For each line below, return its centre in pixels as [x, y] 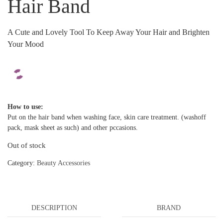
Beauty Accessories [63, 163]
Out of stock [27, 145]
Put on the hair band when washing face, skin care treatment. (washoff [107, 117]
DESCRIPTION [55, 208]
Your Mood [26, 44]
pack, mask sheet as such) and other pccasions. [73, 127]
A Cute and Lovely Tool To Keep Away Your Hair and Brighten [109, 32]
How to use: [25, 107]
